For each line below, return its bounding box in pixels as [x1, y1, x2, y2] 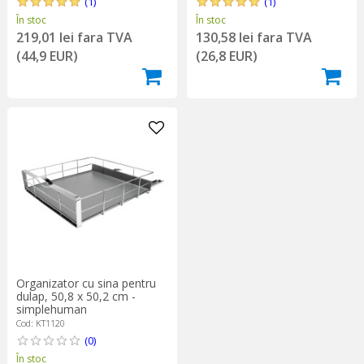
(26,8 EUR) [195, 46, 258, 65]
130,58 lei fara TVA [195, 28, 312, 46]
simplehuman [15, 301, 87, 318]
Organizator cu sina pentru [15, 275, 156, 292]
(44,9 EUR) [15, 46, 78, 65]
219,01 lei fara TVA [15, 28, 132, 46]
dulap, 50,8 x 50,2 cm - [15, 288, 136, 305]
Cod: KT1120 [15, 317, 65, 330]
